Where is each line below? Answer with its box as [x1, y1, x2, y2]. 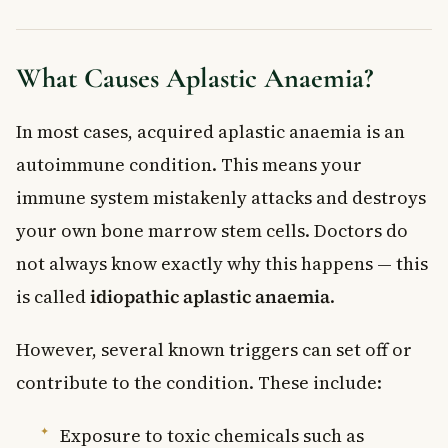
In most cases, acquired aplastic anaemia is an [16, 118, 405, 144]
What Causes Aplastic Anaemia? [16, 60, 373, 95]
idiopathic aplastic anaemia [90, 283, 330, 309]
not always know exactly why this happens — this [16, 250, 428, 276]
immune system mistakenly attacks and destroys [16, 184, 426, 210]
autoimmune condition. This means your [16, 151, 362, 177]
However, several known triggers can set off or [16, 336, 412, 362]
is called [16, 283, 90, 309]
